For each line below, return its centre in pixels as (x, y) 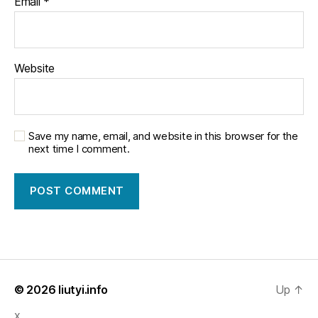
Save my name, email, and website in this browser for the (163, 136)
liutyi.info (83, 289)
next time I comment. (79, 148)
